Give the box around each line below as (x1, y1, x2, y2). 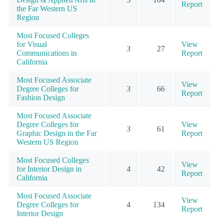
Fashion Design (17, 93, 65, 102)
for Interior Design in (17, 164, 82, 173)
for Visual (17, 40, 47, 48)
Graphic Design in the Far (17, 129, 97, 137)
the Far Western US (17, 4, 77, 13)
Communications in (17, 48, 77, 57)
